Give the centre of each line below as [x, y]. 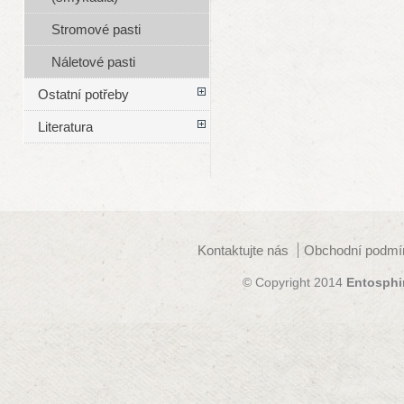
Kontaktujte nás [243, 250]
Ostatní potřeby [83, 95]
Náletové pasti [93, 62]
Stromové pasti [96, 30]
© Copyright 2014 [294, 282]
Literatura [65, 127]
